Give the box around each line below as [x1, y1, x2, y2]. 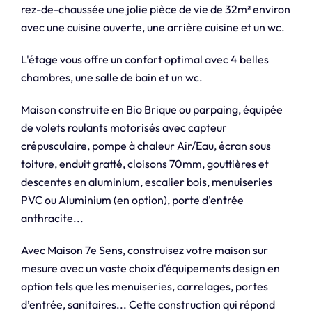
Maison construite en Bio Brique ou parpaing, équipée [20, 102, 283, 117]
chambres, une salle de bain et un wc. [20, 70, 203, 85]
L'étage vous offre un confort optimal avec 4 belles [20, 52, 269, 67]
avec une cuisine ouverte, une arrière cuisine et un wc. [20, 20, 285, 35]
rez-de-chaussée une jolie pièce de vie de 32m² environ [20, 2, 290, 17]
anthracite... [20, 211, 84, 226]
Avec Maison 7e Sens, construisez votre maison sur [20, 243, 268, 258]
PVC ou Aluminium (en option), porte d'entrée [20, 193, 244, 208]
